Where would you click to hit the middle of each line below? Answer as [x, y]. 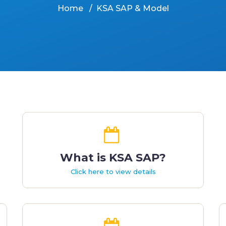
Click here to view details [113, 171]
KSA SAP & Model [132, 8]
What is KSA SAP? [113, 157]
